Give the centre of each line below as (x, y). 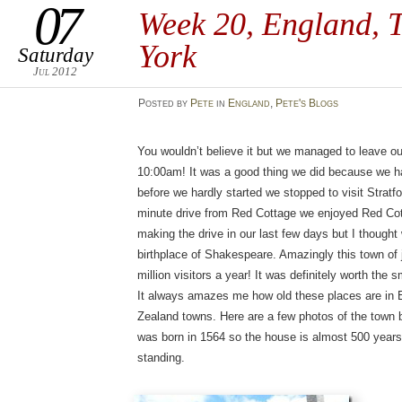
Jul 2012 (56, 71)
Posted (157, 103)
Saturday (55, 55)
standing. (162, 358)
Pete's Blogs (306, 103)
